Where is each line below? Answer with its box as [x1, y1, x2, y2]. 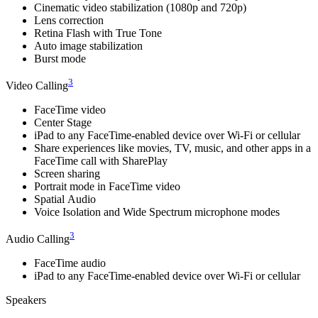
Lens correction [34, 13, 104, 26]
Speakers [6, 294, 46, 307]
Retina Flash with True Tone [34, 26, 162, 39]
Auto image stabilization [34, 39, 143, 52]
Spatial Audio [34, 193, 96, 206]
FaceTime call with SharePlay [34, 155, 168, 168]
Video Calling [6, 79, 68, 92]
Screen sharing [34, 168, 100, 180]
